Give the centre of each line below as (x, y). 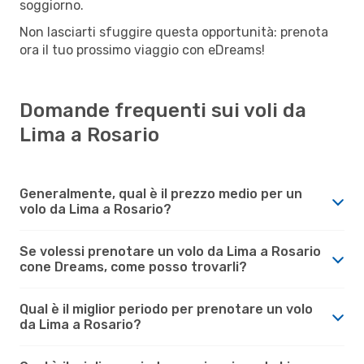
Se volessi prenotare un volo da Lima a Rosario (170, 251)
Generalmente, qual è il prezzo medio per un (161, 193)
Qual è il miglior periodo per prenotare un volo (166, 309)
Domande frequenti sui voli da (163, 110)
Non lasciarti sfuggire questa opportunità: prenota (174, 32)
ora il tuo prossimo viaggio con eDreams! (142, 50)
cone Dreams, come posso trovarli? (133, 266)
